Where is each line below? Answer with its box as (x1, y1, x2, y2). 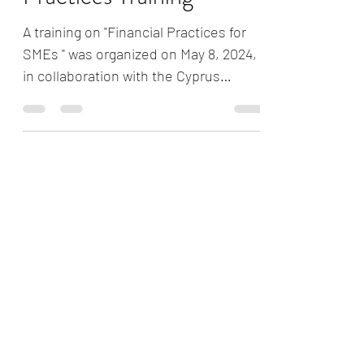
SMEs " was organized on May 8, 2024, (23, 59, 257, 77)
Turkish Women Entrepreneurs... (23, 103, 229, 121)
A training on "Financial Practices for (23, 37, 246, 55)
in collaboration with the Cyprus (23, 81, 220, 99)
